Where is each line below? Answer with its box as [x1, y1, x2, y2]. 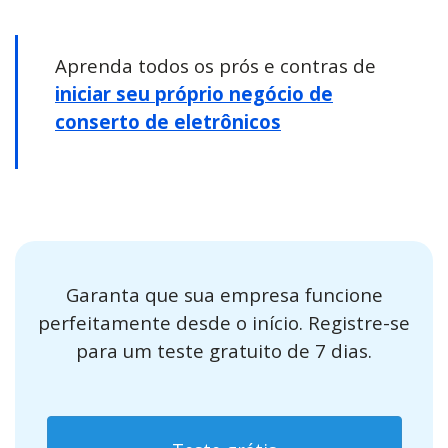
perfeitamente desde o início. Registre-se [38, 310, 410, 335]
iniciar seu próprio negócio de [55, 81, 333, 106]
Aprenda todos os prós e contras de [55, 53, 376, 78]
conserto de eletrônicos [55, 109, 281, 134]
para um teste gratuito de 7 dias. [76, 338, 372, 363]
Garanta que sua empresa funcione [65, 282, 383, 307]
